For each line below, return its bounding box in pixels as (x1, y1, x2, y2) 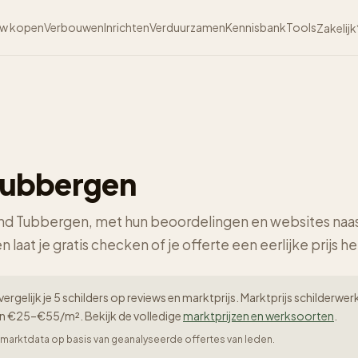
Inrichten (104, 20, 150, 34)
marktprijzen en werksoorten (183, 308, 334, 323)
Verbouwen (44, 20, 105, 34)
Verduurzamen (149, 20, 226, 34)
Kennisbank (225, 20, 287, 34)
